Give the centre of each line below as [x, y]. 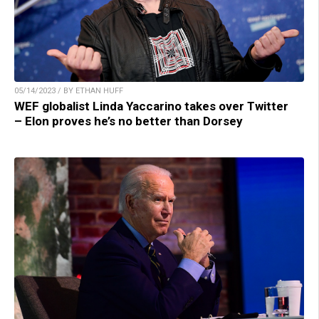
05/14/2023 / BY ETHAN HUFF [69, 91]
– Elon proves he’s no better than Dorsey [129, 121]
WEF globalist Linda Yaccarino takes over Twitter [151, 106]
